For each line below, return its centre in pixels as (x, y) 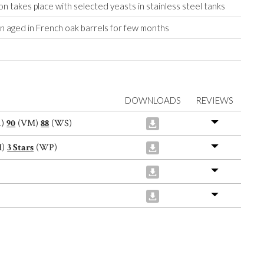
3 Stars (21, 148)
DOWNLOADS (153, 100)
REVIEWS (215, 100)
